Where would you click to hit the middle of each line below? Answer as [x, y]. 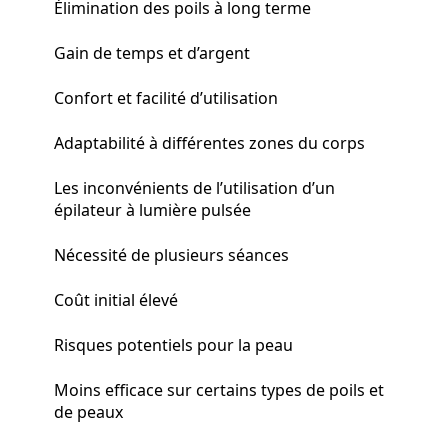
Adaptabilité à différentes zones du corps [209, 142]
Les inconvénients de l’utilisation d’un [194, 187]
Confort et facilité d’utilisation [166, 97]
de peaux [88, 411]
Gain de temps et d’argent [152, 52]
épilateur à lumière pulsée [152, 209]
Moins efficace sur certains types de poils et [219, 389]
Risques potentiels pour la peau [173, 344]
